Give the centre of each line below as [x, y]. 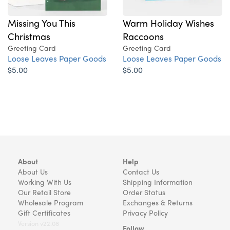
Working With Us [45, 182]
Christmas [29, 36]
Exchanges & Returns [158, 202]
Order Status [144, 192]
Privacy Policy [145, 213]
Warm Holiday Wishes [168, 23]
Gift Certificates [44, 213]
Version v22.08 [39, 223]
